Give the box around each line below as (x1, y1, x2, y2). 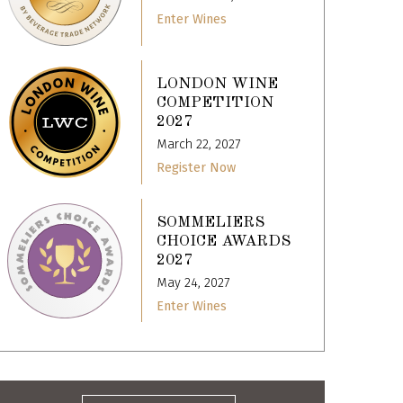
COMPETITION (157, 95, 274, 112)
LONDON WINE (157, 76, 279, 93)
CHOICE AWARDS (157, 233, 291, 249)
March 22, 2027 (157, 137, 241, 153)
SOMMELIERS (157, 214, 265, 230)
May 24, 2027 (157, 274, 230, 291)
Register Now (157, 160, 237, 176)
